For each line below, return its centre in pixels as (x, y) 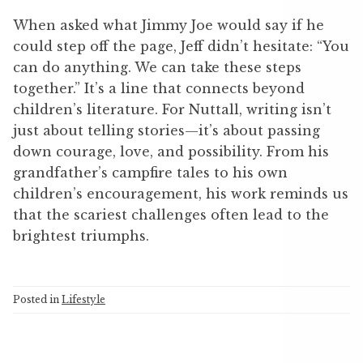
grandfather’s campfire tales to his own (150, 172)
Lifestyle (83, 299)
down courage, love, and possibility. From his (171, 151)
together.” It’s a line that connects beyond (159, 88)
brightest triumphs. (81, 235)
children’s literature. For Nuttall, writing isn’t (172, 109)
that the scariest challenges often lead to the (171, 214)
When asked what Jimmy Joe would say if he (169, 25)
